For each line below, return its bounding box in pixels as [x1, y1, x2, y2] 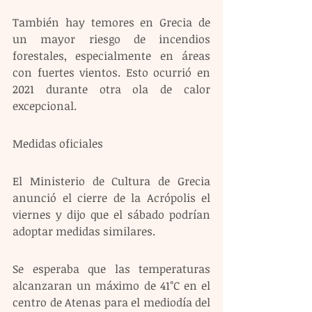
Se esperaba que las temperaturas [13, 260, 210, 276]
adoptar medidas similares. [13, 223, 155, 239]
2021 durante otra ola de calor [13, 81, 210, 97]
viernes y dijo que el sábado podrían [13, 206, 210, 222]
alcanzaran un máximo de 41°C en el [13, 277, 210, 293]
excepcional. [13, 97, 77, 114]
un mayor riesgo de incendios [13, 31, 210, 47]
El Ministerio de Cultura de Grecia [13, 173, 210, 189]
